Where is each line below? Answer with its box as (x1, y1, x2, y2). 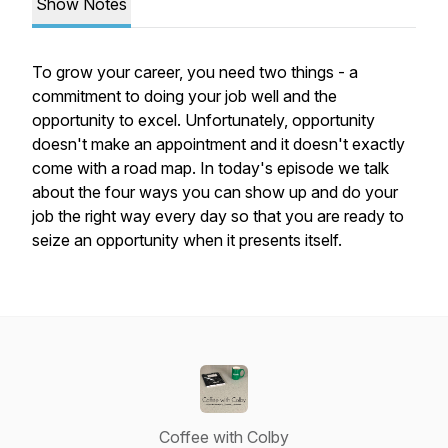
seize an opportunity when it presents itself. (32, 230, 342, 250)
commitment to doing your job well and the (32, 86, 337, 106)
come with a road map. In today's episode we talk (32, 158, 389, 178)
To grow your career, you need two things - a (32, 62, 358, 82)
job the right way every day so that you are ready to (32, 206, 404, 226)
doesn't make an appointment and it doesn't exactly (32, 134, 405, 154)
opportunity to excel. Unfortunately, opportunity (32, 110, 375, 130)
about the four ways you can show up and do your (32, 182, 398, 202)
